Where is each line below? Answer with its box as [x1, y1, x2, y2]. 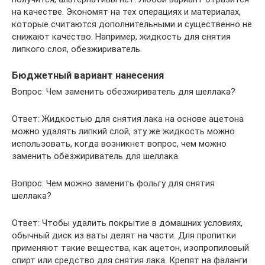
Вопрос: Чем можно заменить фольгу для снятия [12, 177, 215, 189]
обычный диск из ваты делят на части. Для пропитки [12, 230, 236, 241]
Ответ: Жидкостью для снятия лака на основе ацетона [12, 113, 244, 124]
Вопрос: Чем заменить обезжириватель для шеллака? [12, 86, 235, 97]
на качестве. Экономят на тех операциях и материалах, [12, 6, 241, 17]
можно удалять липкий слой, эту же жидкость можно [12, 125, 235, 137]
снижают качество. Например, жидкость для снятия [12, 31, 231, 42]
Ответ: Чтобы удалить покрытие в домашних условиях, [12, 217, 243, 228]
